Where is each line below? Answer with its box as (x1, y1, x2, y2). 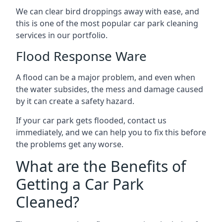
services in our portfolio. (16, 29, 108, 41)
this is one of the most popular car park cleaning (16, 17, 198, 29)
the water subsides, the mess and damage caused (16, 83, 203, 95)
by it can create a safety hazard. (16, 95, 134, 107)
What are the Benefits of (16, 156, 186, 176)
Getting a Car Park (16, 173, 144, 194)
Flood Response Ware (16, 47, 147, 65)
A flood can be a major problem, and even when (16, 71, 195, 83)
